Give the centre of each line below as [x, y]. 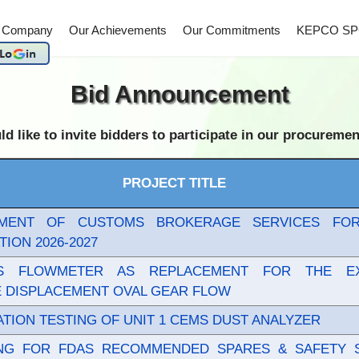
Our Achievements [118, 30]
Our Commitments [232, 30]
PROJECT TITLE [174, 183]
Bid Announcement [179, 94]
